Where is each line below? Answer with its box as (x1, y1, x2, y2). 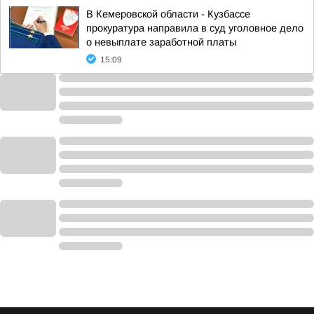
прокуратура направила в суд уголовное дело (86, 22, 303, 34)
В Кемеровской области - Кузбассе (86, 8, 250, 20)
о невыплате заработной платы (86, 36, 236, 48)
